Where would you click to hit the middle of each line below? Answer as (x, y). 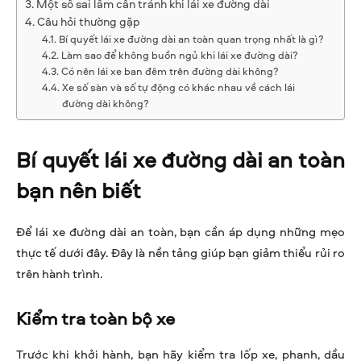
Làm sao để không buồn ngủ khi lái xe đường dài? (179, 55)
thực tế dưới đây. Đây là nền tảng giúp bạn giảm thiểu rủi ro (180, 253)
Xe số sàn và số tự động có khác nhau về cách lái (178, 87)
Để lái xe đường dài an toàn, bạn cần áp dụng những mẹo (180, 232)
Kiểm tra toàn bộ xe (95, 319)
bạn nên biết (79, 190)
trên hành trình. (59, 274)
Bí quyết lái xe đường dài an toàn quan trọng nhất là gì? (191, 39)
